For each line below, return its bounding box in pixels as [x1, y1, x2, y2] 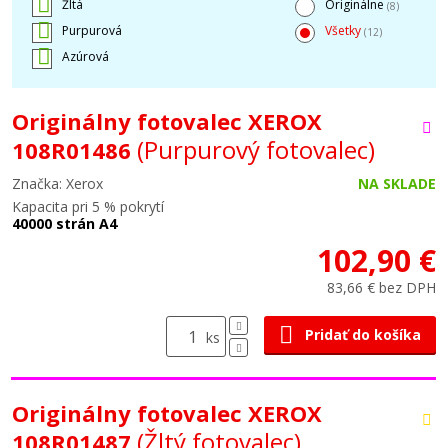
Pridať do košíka [305, 325, 421, 344]
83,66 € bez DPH [327, 278, 436, 297]
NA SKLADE [358, 174, 436, 193]
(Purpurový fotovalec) [137, 133, 375, 166]
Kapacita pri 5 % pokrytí [12, 197, 164, 216]
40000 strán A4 [12, 214, 117, 233]
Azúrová [62, 48, 109, 65]
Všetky [325, 22, 364, 39]
